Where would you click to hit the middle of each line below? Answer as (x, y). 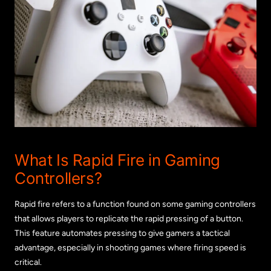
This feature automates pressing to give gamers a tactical (122, 233)
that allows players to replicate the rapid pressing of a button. (129, 218)
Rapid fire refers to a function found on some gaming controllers (135, 204)
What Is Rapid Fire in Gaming (117, 160)
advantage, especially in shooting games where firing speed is (130, 247)
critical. (28, 262)
